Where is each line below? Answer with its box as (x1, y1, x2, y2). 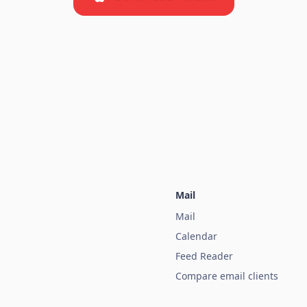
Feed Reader (175, 249, 233, 263)
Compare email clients (175, 269, 278, 283)
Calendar (175, 230, 217, 243)
